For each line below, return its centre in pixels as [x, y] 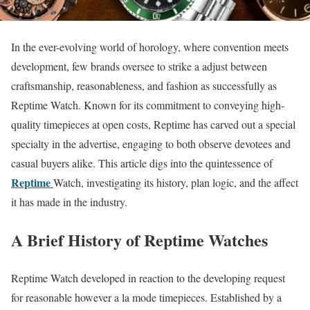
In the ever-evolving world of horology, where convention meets [150, 47]
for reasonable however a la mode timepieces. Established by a [146, 298]
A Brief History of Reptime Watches [139, 240]
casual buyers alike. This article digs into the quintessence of [142, 163]
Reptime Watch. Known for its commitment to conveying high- [148, 105]
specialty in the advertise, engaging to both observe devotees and [151, 144]
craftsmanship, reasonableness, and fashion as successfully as [144, 86]
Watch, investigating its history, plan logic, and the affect [176, 183]
